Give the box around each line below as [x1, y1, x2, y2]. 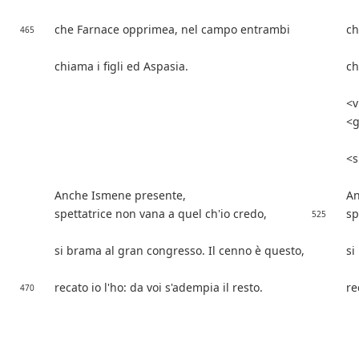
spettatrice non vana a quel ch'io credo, [54, 206, 267, 222]
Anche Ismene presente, [54, 188, 186, 204]
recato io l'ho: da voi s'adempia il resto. [54, 280, 263, 296]
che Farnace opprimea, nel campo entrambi [54, 22, 290, 38]
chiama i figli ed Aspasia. [54, 58, 188, 75]
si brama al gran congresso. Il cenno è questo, [54, 243, 305, 259]
